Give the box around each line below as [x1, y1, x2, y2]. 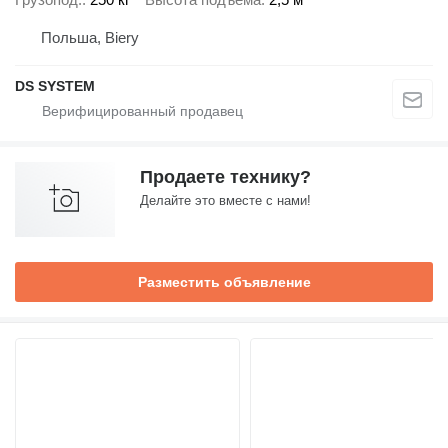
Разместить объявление [137, 273, 311, 290]
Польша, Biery [41, 28, 139, 46]
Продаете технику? [140, 166, 311, 187]
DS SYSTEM [15, 77, 95, 94]
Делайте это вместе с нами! [140, 192, 311, 208]
